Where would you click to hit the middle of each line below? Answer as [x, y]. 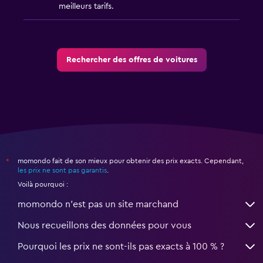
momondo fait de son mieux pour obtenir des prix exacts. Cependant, [131, 161]
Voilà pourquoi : [43, 185]
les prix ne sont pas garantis [62, 171]
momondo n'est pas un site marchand [98, 205]
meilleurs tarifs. [86, 7]
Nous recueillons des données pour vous [104, 226]
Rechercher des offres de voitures [131, 60]
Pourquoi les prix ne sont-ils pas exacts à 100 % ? [121, 247]
